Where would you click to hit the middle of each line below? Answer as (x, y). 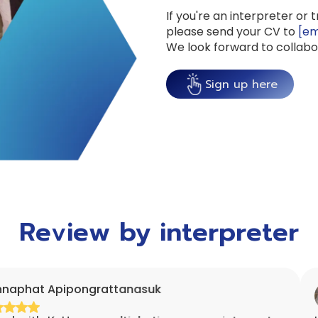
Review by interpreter (159, 232)
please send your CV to (232, 32)
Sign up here (241, 84)
